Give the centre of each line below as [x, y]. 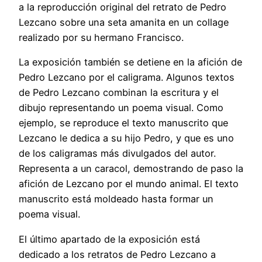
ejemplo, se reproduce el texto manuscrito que [123, 123]
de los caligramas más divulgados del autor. [117, 154]
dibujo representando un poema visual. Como [121, 108]
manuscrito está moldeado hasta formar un [116, 199]
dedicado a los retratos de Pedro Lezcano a [117, 254]
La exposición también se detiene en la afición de [130, 62]
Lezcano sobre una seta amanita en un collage [124, 22]
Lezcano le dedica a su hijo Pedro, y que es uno [126, 138]
